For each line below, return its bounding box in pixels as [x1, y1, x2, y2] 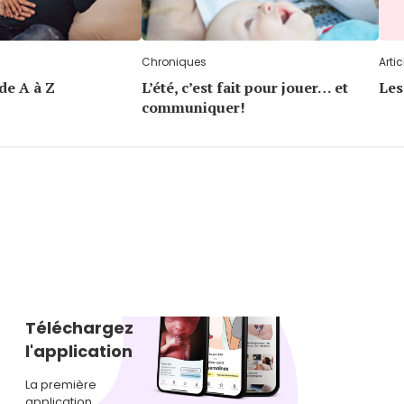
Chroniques [142, 53, 207, 69]
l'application [25, 339, 133, 363]
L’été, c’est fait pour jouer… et [142, 77, 348, 97]
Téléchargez [25, 316, 134, 339]
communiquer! [142, 96, 245, 117]
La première [25, 375, 97, 393]
